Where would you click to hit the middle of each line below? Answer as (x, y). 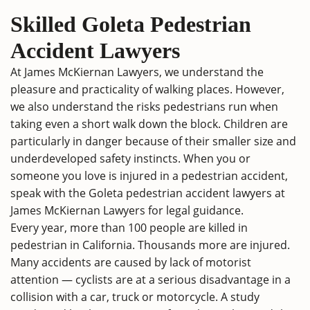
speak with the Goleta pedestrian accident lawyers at (148, 193)
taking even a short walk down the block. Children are (149, 124)
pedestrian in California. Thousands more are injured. (150, 245)
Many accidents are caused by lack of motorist (131, 262)
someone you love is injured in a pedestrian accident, (149, 176)
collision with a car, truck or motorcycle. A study (135, 297)
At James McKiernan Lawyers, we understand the (137, 72)
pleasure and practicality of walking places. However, (147, 89)
